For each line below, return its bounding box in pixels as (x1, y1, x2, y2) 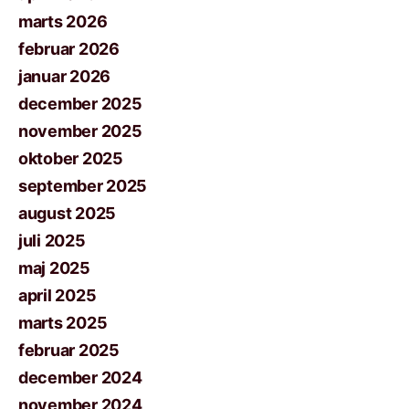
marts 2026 (18, 11, 108, 31)
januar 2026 (18, 66, 111, 86)
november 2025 (18, 121, 142, 141)
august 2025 (18, 203, 117, 223)
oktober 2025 (18, 148, 123, 168)
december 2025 (18, 93, 142, 113)
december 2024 (18, 367, 142, 387)
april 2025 (18, 285, 97, 305)
